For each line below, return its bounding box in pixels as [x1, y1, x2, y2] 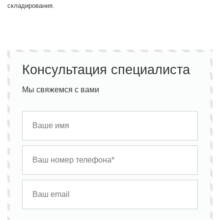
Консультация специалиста [22, 61, 191, 77]
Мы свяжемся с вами [22, 85, 100, 94]
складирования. [7, 2, 55, 9]
